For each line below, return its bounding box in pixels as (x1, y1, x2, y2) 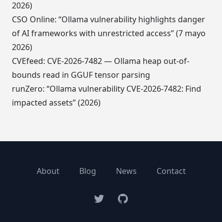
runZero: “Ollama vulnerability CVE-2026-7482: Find (12, 83, 201, 95)
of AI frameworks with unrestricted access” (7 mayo (12, 28, 206, 39)
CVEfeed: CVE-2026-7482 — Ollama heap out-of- (12, 55, 189, 67)
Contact (156, 166, 186, 177)
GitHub (116, 193, 143, 204)
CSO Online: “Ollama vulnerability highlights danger (12, 14, 205, 25)
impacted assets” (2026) (12, 97, 101, 109)
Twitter (93, 193, 119, 204)
